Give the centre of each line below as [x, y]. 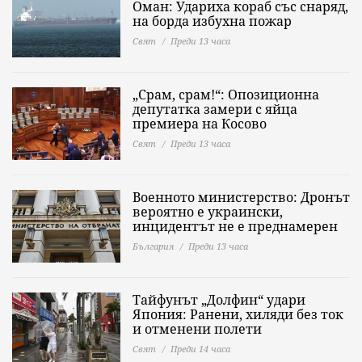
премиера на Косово [200, 124]
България [153, 246]
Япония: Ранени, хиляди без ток [238, 314]
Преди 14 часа [200, 349]
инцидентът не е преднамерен [235, 226]
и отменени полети [197, 329]
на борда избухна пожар [212, 21]
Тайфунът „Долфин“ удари [219, 300]
